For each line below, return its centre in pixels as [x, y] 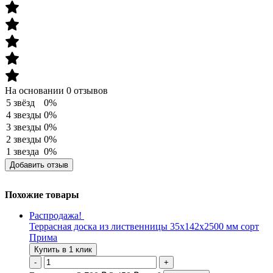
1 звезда [23, 151]
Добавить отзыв [39, 165]
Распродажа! [55, 215]
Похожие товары [42, 195]
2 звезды [24, 139]
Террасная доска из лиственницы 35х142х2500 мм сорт [144, 226]
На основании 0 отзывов [56, 90]
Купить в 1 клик [63, 250]
